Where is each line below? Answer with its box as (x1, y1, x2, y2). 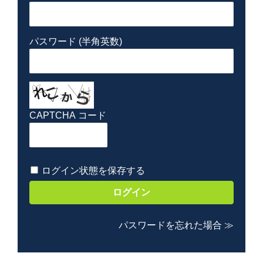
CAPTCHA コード (29, 110, 106, 120)
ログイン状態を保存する (41, 166, 145, 176)
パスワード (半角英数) (29, 36, 122, 46)
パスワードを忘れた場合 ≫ (119, 220, 234, 230)
